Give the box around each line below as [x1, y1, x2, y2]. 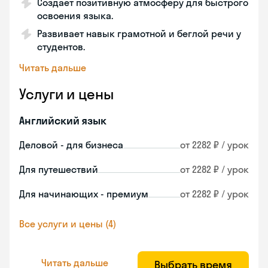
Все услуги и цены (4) [19, 218, 116, 230]
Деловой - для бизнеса [19, 139, 123, 151]
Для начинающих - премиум [19, 188, 148, 200]
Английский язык [19, 114, 106, 127]
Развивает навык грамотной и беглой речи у [37, 28, 241, 39]
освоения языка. [37, 10, 113, 22]
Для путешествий [19, 163, 98, 175]
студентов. [37, 41, 85, 53]
